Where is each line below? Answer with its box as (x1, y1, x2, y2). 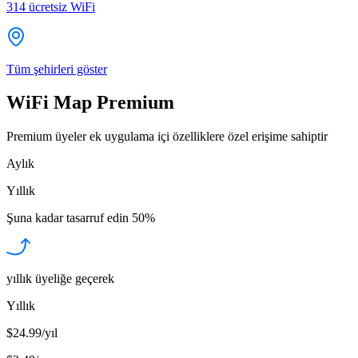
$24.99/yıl (6, 326, 58, 340)
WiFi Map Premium (6, 92, 174, 113)
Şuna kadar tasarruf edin (6, 211, 129, 225)
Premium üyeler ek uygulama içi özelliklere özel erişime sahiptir (6, 129, 328, 144)
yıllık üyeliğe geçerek (6, 272, 114, 286)
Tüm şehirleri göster (6, 62, 107, 76)
